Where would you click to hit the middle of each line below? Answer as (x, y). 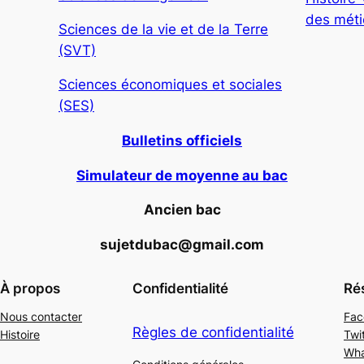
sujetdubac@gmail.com (182, 245)
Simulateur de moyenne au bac (182, 175)
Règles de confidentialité (213, 332)
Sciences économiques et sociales (170, 84)
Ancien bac (182, 210)
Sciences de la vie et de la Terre (163, 29)
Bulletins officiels (182, 140)
